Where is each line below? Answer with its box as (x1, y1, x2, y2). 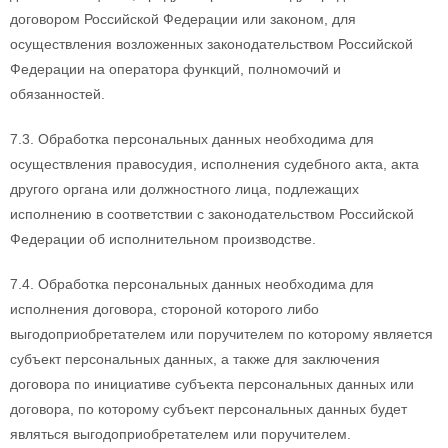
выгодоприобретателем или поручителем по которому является (10, 325, 433, 342)
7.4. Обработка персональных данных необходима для (10, 275, 374, 292)
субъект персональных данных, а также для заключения (10, 350, 380, 367)
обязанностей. (10, 85, 105, 102)
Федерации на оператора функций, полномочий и (10, 60, 341, 77)
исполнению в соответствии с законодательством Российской (10, 205, 414, 222)
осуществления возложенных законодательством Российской (10, 35, 413, 52)
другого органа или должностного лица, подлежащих (10, 180, 359, 197)
